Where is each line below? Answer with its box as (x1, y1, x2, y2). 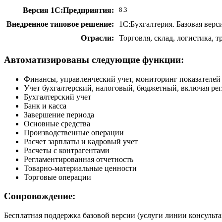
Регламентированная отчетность (24, 155, 133, 164)
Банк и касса (24, 101, 66, 110)
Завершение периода (24, 110, 94, 119)
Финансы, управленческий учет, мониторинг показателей (24, 74, 221, 83)
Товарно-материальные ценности (24, 164, 137, 172)
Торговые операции (24, 172, 91, 181)
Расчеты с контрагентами (24, 146, 110, 155)
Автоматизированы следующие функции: (4, 54, 184, 65)
